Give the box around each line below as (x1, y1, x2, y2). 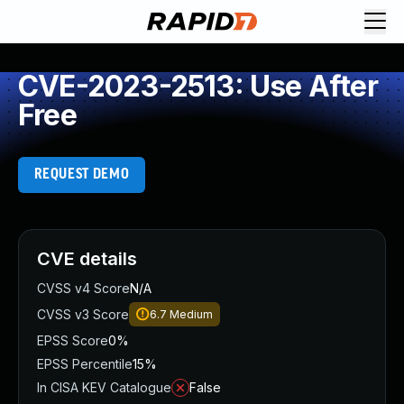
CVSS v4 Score (37, 280, 130, 296)
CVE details (37, 248, 137, 270)
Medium (170, 308, 213, 321)
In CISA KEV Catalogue (37, 380, 171, 395)
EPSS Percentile (37, 356, 133, 372)
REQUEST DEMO (33, 167, 130, 182)
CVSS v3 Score (37, 307, 129, 322)
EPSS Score (37, 333, 108, 348)
